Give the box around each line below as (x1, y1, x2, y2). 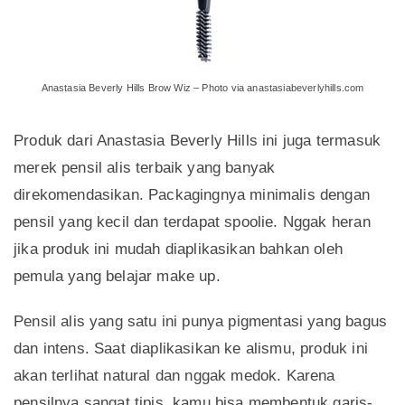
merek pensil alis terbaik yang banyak (14, 159, 276, 177)
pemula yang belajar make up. (14, 268, 221, 286)
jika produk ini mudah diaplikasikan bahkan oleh (14, 240, 343, 259)
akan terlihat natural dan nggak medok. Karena (14, 367, 335, 385)
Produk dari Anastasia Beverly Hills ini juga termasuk (14, 132, 381, 150)
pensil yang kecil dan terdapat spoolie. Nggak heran (14, 213, 371, 231)
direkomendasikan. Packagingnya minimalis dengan (14, 186, 370, 204)
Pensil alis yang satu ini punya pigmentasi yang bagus (14, 313, 388, 331)
